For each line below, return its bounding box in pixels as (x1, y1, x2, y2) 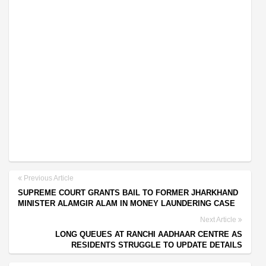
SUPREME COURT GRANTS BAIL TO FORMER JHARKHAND (18, 188, 238, 198)
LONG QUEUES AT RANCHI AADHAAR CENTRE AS (55, 230, 242, 239)
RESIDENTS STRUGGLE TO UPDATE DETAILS (71, 240, 242, 250)
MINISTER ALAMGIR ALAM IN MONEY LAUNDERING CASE (18, 199, 235, 208)
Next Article (200, 216, 238, 224)
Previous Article (22, 174, 74, 183)
